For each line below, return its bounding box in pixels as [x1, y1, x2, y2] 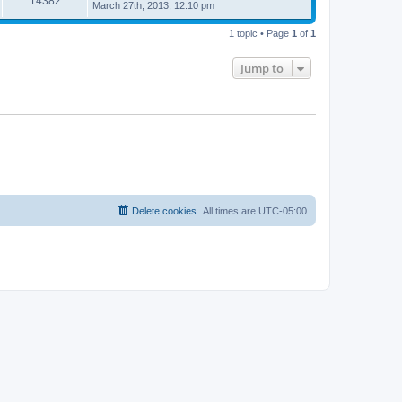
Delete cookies [132, 205, 197, 216]
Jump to [240, 59, 284, 76]
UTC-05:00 [258, 205, 307, 216]
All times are [203, 205, 258, 216]
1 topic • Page [229, 27, 292, 39]
